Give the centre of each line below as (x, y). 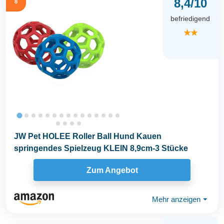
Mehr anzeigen (176, 199)
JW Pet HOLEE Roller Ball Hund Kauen (88, 136)
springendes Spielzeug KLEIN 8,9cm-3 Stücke (101, 148)
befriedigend (190, 19)
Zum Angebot (112, 170)
